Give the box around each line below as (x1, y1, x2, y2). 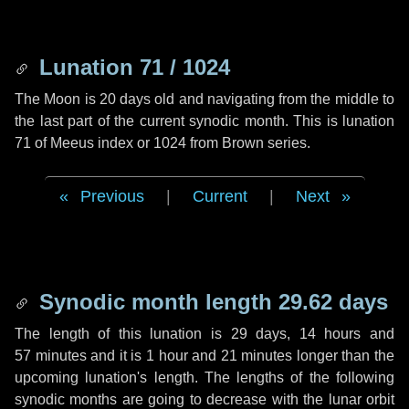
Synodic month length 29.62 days (33, 289, 388, 314)
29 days (230, 326, 288, 341)
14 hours (299, 326, 362, 341)
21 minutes (220, 348, 293, 363)
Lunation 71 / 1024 (33, 55, 230, 79)
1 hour (145, 348, 188, 363)
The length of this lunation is (15, 326, 231, 341)
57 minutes (15, 348, 87, 363)
